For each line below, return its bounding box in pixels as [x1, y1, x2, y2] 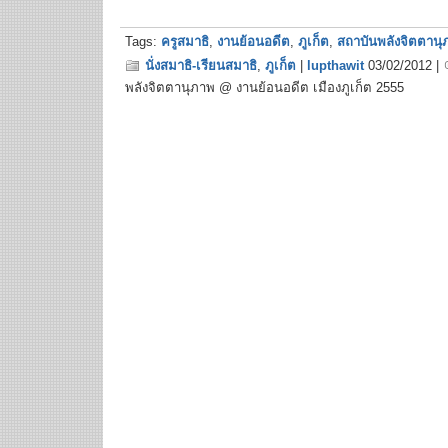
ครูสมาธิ [161, 34, 209, 49]
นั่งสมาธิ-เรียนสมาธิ [145, 58, 257, 73]
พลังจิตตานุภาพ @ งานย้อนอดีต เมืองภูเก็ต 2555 [125, 80, 404, 95]
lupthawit [307, 58, 364, 73]
